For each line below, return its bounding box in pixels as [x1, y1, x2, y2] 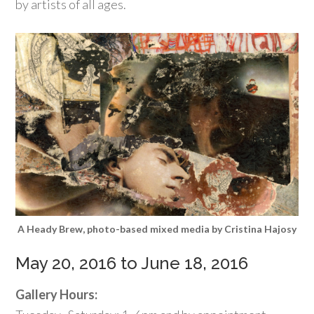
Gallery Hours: [15, 287, 98, 303]
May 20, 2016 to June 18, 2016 [15, 253, 249, 274]
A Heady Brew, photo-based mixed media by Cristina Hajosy [18, 223, 296, 235]
